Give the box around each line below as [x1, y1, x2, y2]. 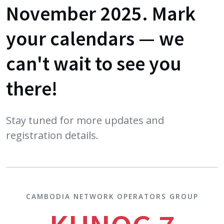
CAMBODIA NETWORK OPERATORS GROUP [25, 191, 198, 201]
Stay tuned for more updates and [6, 113, 164, 127]
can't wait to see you [6, 51, 181, 76]
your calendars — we [6, 26, 184, 51]
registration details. [6, 128, 98, 142]
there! [6, 76, 57, 101]
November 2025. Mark [6, 1, 195, 26]
